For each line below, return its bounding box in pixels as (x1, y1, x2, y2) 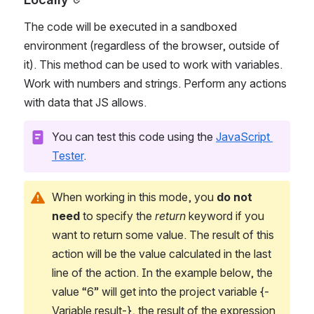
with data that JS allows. (24, 95, 146, 109)
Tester (52, 148, 83, 163)
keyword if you (186, 208, 264, 223)
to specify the (80, 208, 155, 223)
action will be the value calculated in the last (52, 246, 271, 261)
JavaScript (216, 129, 270, 144)
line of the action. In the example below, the (52, 265, 273, 280)
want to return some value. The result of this (52, 227, 274, 242)
